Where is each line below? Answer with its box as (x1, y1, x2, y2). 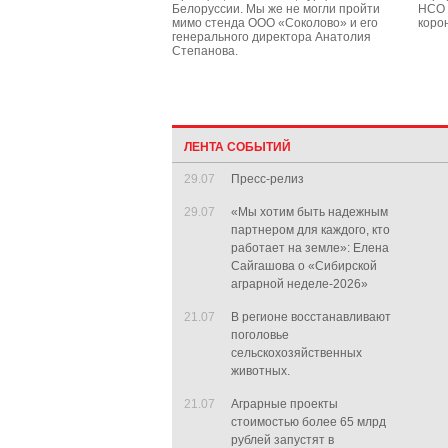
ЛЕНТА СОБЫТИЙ (184, 140, 291, 154)
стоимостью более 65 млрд (231, 415, 386, 429)
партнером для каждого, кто (231, 223, 390, 237)
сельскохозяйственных (231, 346, 362, 360)
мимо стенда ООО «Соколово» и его (172, 16, 378, 30)
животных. (231, 364, 290, 378)
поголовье (231, 328, 289, 342)
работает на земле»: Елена (231, 241, 389, 255)
